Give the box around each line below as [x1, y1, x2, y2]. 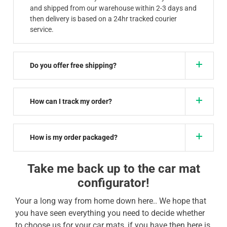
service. [30, 25, 54, 33]
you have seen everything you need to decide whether [15, 208, 205, 218]
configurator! [78, 175, 149, 190]
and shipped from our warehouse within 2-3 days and [30, 4, 197, 12]
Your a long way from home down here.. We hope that [15, 196, 206, 206]
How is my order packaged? [30, 133, 118, 141]
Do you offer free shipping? [30, 61, 117, 69]
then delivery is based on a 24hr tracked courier [30, 14, 177, 23]
